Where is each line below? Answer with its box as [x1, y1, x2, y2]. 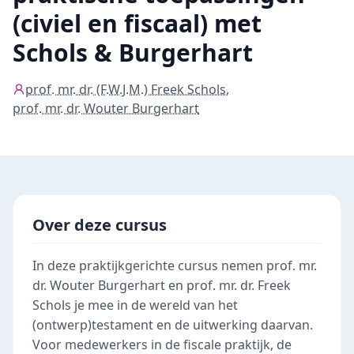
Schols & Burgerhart [13, 36, 253, 69]
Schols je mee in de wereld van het [32, 296, 238, 314]
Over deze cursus [32, 214, 167, 235]
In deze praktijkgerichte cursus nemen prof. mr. [32, 257, 317, 274]
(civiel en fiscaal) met [13, 7, 262, 40]
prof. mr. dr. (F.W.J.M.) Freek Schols [25, 81, 226, 98]
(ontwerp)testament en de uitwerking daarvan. [32, 316, 313, 333]
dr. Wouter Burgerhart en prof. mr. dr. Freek [32, 277, 291, 294]
